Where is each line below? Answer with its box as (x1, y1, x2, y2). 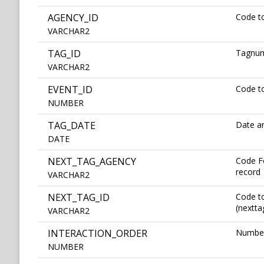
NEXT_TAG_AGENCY (48, 155, 136, 169)
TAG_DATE (48, 119, 95, 133)
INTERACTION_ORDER (48, 227, 147, 240)
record (236, 166, 260, 178)
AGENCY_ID (48, 11, 98, 25)
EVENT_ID (48, 83, 93, 97)
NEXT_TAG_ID (48, 191, 110, 204)
